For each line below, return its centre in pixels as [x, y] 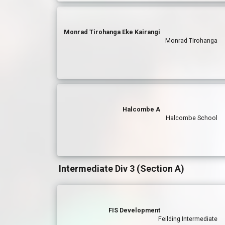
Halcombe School [192, 118]
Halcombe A [142, 109]
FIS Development [135, 210]
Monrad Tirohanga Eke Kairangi [112, 32]
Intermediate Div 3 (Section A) [122, 168]
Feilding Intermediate [188, 219]
